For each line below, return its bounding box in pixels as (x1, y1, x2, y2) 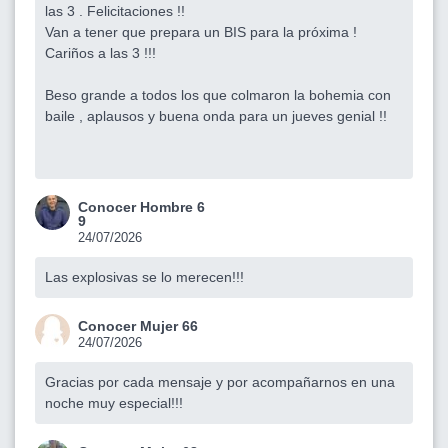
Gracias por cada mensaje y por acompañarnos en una (45, 373, 395, 390)
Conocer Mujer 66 (78, 317, 198, 334)
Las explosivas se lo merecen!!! (45, 268, 244, 285)
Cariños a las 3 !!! (45, 44, 156, 61)
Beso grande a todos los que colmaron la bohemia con (45, 86, 391, 103)
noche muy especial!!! (45, 394, 183, 411)
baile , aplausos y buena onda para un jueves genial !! (45, 107, 387, 124)
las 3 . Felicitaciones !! (45, 2, 185, 19)
